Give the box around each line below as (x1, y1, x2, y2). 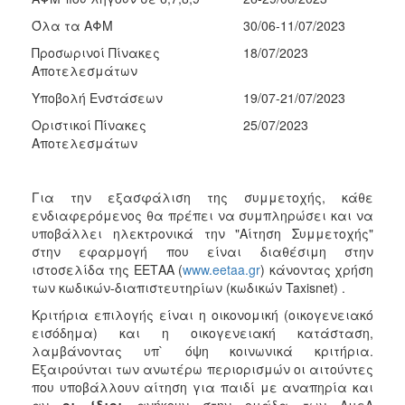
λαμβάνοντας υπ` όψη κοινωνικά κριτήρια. (32, 341, 373, 360)
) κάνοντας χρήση (260, 259, 374, 278)
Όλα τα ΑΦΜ (32, 15, 113, 34)
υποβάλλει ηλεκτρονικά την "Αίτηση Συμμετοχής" (32, 223, 373, 242)
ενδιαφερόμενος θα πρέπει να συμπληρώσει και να (32, 205, 373, 224)
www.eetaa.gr (183, 259, 261, 278)
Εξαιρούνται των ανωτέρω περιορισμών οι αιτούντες (32, 359, 373, 378)
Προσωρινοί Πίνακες (32, 42, 160, 61)
